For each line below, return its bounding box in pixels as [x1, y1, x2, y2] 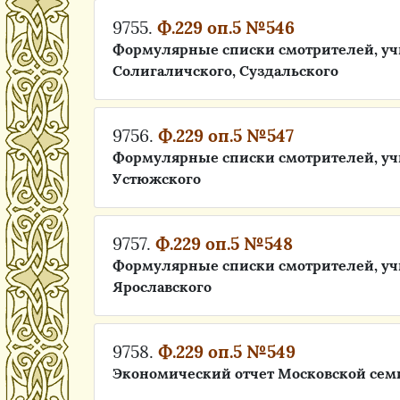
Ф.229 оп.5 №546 [157, 17, 295, 38]
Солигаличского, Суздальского [112, 62, 338, 79]
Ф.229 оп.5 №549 [158, 341, 296, 362]
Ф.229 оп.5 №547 [158, 125, 294, 146]
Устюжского [112, 170, 201, 187]
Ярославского [112, 278, 212, 296]
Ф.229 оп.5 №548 [155, 233, 293, 254]
